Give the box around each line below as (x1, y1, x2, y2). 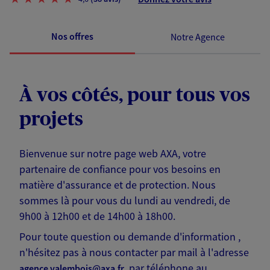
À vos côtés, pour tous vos (19, 86, 250, 105)
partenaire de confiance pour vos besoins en (19, 162, 221, 177)
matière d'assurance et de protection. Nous (19, 178, 216, 192)
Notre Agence (171, 30, 225, 43)
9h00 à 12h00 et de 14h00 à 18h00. (19, 209, 175, 224)
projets (19, 110, 83, 130)
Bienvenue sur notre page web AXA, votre (19, 146, 206, 161)
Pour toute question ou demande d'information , (19, 230, 240, 244)
